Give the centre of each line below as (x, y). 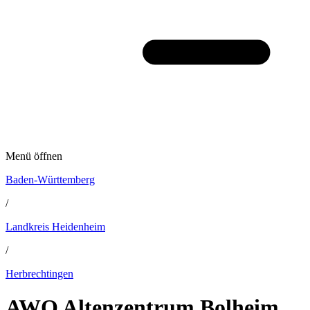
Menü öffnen (34, 156)
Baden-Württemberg (50, 180)
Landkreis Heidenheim (55, 227)
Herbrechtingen (39, 274)
